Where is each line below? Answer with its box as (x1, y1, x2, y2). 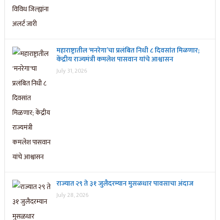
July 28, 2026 (56, 190, 88, 200)
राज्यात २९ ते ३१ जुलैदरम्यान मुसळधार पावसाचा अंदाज (56, 178, 193, 190)
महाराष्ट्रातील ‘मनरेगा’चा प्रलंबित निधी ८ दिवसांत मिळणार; (56, 45, 199, 56)
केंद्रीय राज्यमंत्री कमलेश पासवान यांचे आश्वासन (56, 54, 173, 65)
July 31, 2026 (56, 66, 87, 76)
